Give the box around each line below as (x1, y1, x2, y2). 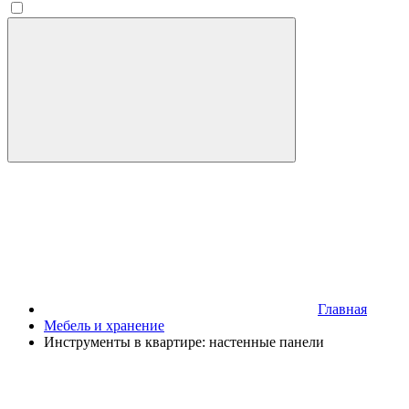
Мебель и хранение (44, 318, 164, 333)
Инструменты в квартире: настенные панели (44, 334, 324, 350)
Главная (318, 301, 367, 317)
